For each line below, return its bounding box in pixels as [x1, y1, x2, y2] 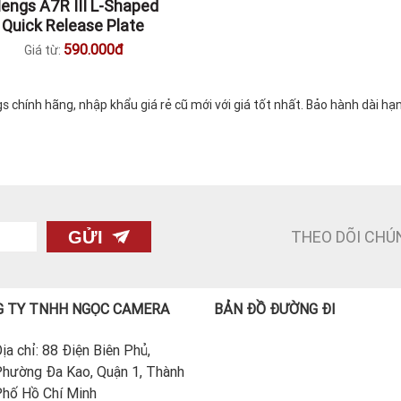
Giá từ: [23, 42, 64, 58]
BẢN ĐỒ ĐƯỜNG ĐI [214, 300, 336, 318]
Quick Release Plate [2, 15, 144, 36]
